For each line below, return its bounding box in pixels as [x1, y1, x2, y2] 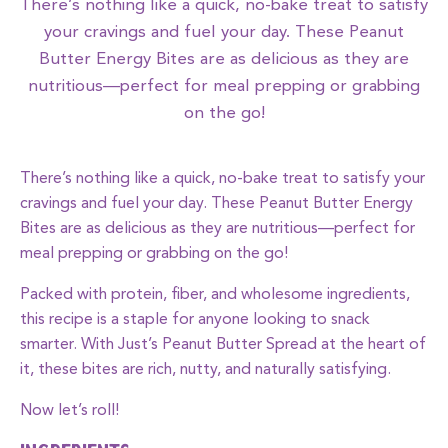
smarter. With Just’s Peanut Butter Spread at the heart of [20, 337, 426, 353]
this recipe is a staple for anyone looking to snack [20, 312, 370, 328]
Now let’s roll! [20, 403, 119, 419]
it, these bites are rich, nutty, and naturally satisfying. [20, 362, 391, 378]
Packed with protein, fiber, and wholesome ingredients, [20, 287, 410, 303]
